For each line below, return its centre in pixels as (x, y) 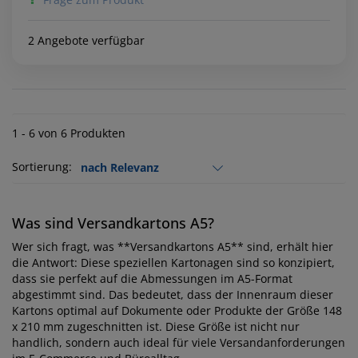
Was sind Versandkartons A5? (113, 223)
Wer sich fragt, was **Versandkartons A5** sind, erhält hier (173, 247)
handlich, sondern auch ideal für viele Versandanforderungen (179, 343)
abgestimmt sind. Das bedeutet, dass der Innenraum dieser (173, 295)
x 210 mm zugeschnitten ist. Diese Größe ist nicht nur (156, 327)
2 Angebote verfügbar (86, 41)
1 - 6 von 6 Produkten (69, 133)
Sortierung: (42, 167)
